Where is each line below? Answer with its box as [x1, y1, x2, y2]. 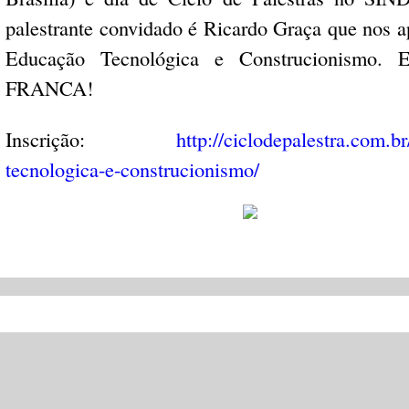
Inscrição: [5, 124, 176, 152]
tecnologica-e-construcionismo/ [5, 154, 260, 183]
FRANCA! [5, 74, 94, 102]
